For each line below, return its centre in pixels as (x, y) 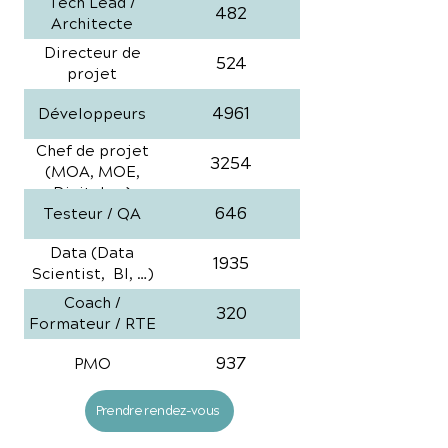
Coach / (92, 303)
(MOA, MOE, (92, 172)
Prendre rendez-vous (157, 411)
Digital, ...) (92, 193)
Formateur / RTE (92, 324)
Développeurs (92, 114)
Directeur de (92, 53)
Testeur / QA (92, 214)
